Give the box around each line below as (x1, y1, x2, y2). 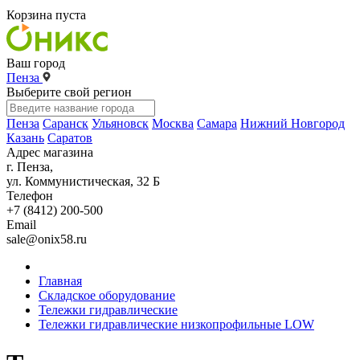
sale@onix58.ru (6, 232, 87, 246)
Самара (197, 117, 237, 130)
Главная (39, 274, 82, 288)
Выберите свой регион (6, 85, 132, 99)
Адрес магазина (6, 145, 93, 159)
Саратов (47, 131, 92, 145)
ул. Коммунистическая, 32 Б (6, 174, 160, 188)
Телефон (6, 189, 53, 202)
